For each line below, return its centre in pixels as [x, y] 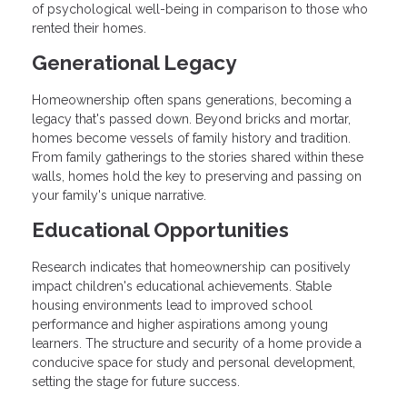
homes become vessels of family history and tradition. [191, 138]
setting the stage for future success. [136, 381]
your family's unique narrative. [119, 195]
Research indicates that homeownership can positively [191, 267]
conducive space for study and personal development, [194, 362]
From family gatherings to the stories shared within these [198, 157]
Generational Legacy [134, 63]
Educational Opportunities [160, 229]
